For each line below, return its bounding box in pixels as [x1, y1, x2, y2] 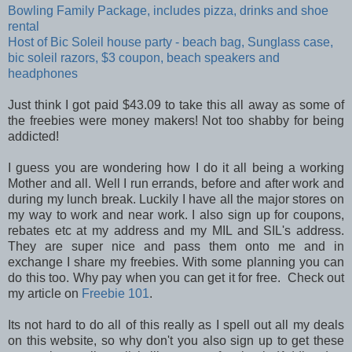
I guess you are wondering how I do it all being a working [8, 161, 344, 175]
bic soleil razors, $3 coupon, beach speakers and [8, 51, 280, 65]
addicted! [8, 130, 59, 144]
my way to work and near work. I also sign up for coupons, [8, 208, 344, 222]
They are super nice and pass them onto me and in [8, 240, 344, 254]
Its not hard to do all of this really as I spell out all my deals [8, 318, 344, 332]
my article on [8, 287, 82, 301]
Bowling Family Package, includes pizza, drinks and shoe [8, 4, 328, 18]
